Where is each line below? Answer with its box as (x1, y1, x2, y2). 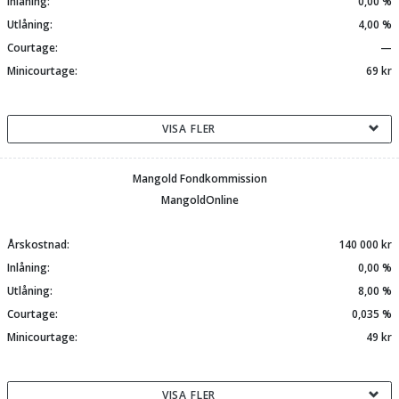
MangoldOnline (160, 192, 239, 208)
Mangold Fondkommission (132, 171, 267, 186)
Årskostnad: (7, 237, 72, 252)
